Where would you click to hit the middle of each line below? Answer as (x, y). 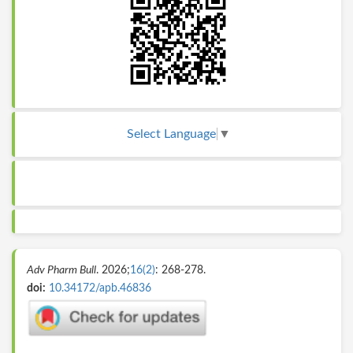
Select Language (171, 134)
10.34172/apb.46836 (100, 289)
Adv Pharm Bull (61, 271)
